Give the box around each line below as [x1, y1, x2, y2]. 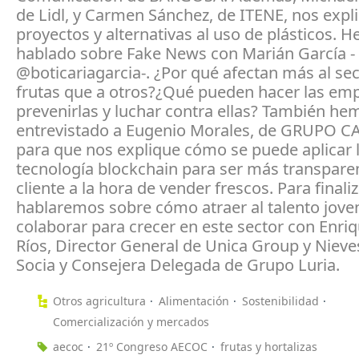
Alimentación [159, 293, 229, 309]
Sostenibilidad [242, 293, 319, 309]
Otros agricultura [53, 293, 146, 309]
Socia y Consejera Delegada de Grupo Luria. [16, 254, 340, 276]
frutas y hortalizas [220, 339, 317, 355]
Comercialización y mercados [53, 314, 209, 330]
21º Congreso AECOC [96, 339, 208, 355]
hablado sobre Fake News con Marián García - [16, 42, 355, 65]
